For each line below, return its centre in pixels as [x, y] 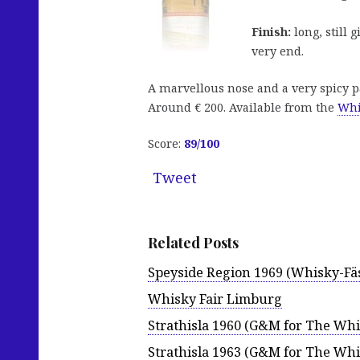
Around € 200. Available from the [243, 107]
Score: [166, 144]
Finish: [271, 32]
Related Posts [193, 243]
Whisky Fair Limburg [215, 299]
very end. [278, 51]
